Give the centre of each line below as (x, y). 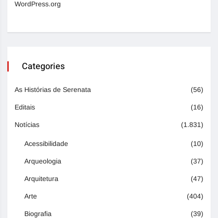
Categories (43, 67)
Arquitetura (41, 179)
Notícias (27, 125)
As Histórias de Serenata (53, 90)
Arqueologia (43, 161)
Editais (25, 107)
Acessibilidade (46, 144)
